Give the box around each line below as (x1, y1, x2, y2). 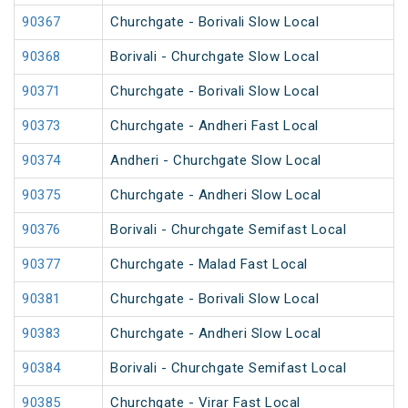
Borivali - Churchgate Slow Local (110, 48, 319, 66)
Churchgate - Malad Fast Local (110, 256, 308, 273)
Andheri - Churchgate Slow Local (110, 152, 321, 169)
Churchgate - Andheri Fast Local (110, 117, 319, 135)
